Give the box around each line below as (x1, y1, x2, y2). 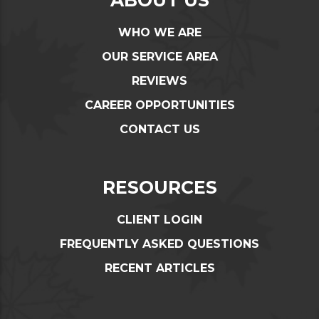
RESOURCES (102, 176, 217, 198)
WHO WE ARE (117, 25, 202, 39)
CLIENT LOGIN (117, 212, 202, 226)
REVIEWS (132, 73, 187, 88)
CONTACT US (119, 122, 200, 136)
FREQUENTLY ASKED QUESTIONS (60, 236, 259, 251)
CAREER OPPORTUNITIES (84, 98, 235, 112)
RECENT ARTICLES (104, 261, 215, 275)
